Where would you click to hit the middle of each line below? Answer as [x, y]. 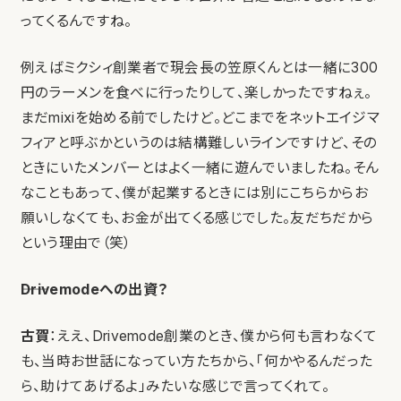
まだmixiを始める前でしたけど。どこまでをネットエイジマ [200, 118]
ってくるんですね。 [76, 21]
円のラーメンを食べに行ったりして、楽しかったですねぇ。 [196, 93]
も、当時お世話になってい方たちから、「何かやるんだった [196, 362]
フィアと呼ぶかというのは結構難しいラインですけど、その [199, 143]
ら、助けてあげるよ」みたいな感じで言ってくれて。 [175, 387]
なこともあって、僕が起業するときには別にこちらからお [194, 193]
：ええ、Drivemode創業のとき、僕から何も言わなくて [213, 337]
